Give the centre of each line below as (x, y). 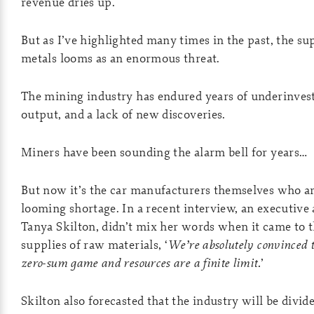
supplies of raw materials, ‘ (95, 244)
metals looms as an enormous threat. (121, 58)
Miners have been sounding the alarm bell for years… (164, 152)
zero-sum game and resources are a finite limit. (141, 262)
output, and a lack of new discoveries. (123, 114)
